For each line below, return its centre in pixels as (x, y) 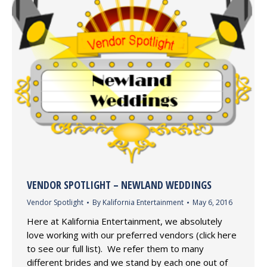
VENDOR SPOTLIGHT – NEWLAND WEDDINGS (119, 185)
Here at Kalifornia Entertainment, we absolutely (125, 221)
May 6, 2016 (212, 203)
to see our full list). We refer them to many (115, 249)
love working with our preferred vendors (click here (132, 235)
